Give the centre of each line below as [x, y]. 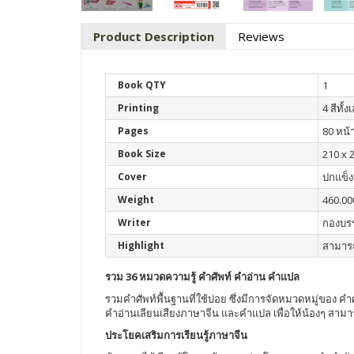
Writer [134, 222]
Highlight [141, 245]
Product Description [154, 36]
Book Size [142, 154]
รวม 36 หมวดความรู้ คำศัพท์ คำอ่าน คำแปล [202, 277]
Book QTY [142, 85]
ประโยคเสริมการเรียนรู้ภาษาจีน [176, 335]
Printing [138, 108]
